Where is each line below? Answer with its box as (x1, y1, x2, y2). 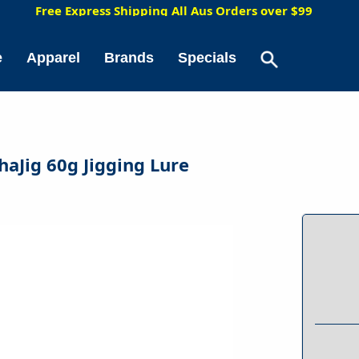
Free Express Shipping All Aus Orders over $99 (35, 2, 313, 18)
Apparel (26, 50, 80, 66)
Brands (104, 50, 154, 66)
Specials (178, 50, 236, 66)
